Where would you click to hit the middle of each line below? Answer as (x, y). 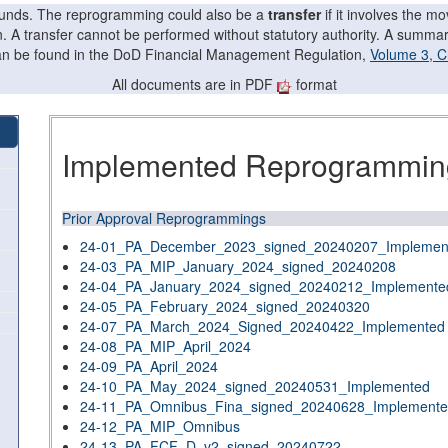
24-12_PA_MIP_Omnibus (160, 426)
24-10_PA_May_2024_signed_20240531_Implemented (255, 386)
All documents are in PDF (194, 84)
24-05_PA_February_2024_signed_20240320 (225, 306)
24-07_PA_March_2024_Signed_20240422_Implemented (262, 326)
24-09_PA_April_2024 (149, 366)
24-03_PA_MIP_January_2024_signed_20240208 (238, 266)
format (314, 84)
